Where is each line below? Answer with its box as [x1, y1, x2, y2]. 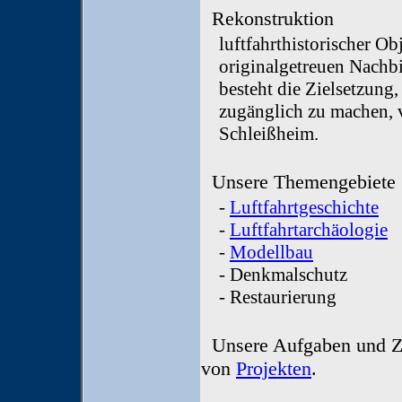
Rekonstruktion [201, 7, 334, 30]
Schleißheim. [219, 123, 319, 144]
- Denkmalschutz [219, 264, 347, 285]
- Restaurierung [219, 286, 336, 308]
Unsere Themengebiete [201, 170, 396, 193]
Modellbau [230, 241, 313, 263]
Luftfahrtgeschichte [230, 197, 379, 218]
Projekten [236, 357, 311, 380]
